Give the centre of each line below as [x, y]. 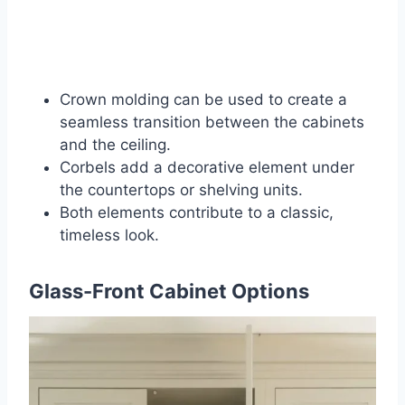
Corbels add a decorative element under [207, 167]
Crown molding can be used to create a [203, 99]
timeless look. [109, 235]
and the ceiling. [115, 144]
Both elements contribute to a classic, [197, 212]
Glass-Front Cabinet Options [169, 291]
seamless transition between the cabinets [212, 122]
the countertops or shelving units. [181, 189]
